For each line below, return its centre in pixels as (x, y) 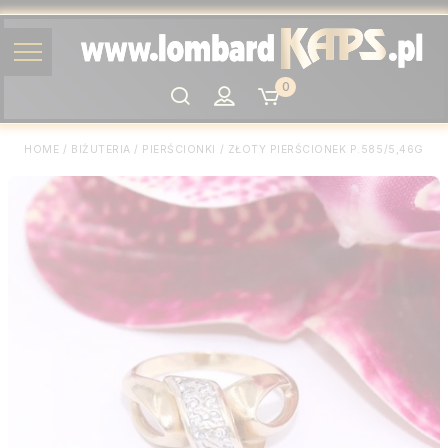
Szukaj (190, 95)
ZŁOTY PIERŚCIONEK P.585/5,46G (325, 150)
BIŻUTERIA (101, 150)
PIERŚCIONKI (179, 150)
